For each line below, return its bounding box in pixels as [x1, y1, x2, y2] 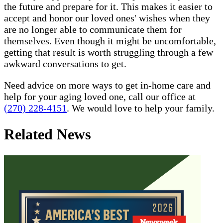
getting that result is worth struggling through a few [4, 46, 213, 58]
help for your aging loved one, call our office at [4, 91, 196, 102]
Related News [4, 126, 91, 143]
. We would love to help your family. [67, 102, 215, 113]
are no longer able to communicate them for [4, 23, 182, 35]
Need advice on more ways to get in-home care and [4, 79, 211, 91]
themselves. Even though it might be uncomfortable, [4, 35, 216, 46]
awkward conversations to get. [4, 58, 126, 69]
